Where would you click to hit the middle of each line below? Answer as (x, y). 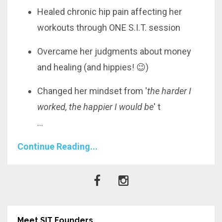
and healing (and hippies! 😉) (93, 67)
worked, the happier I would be (95, 107)
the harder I (169, 91)
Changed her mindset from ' (92, 91)
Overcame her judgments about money (114, 52)
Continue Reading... (57, 147)
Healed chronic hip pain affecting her (110, 12)
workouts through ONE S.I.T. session (109, 28)
